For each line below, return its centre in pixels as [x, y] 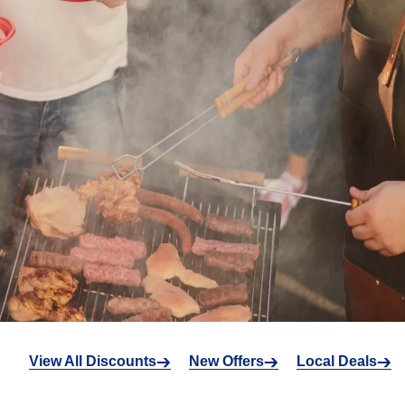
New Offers [226, 361]
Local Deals [337, 361]
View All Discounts [93, 361]
